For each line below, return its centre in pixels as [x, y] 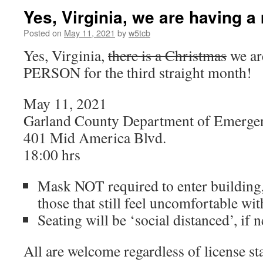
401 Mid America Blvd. [95, 137]
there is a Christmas [167, 55]
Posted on [43, 33]
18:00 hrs [52, 154]
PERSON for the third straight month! [138, 72]
